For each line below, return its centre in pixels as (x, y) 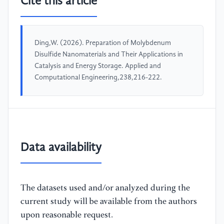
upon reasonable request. (67, 215)
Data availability (61, 148)
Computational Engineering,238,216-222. (98, 78)
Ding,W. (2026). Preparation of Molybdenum (103, 43)
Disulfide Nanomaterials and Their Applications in (109, 55)
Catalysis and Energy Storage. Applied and (98, 66)
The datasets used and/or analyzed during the (105, 188)
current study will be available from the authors (109, 201)
